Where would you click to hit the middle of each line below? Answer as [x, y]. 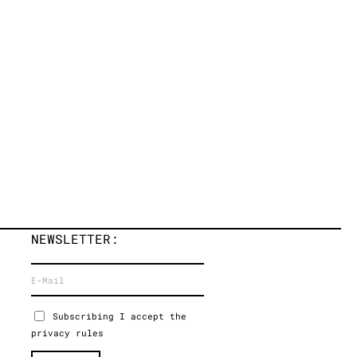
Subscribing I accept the [120, 316]
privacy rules [67, 333]
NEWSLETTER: [75, 239]
